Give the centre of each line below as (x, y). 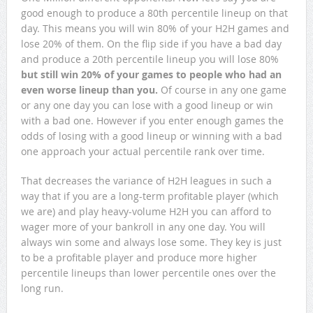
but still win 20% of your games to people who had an (151, 74)
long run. (42, 288)
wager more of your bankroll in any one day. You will (143, 227)
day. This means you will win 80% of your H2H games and (155, 28)
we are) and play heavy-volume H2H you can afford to (146, 211)
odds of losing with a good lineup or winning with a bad (151, 136)
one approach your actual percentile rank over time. (143, 151)
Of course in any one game (222, 90)
